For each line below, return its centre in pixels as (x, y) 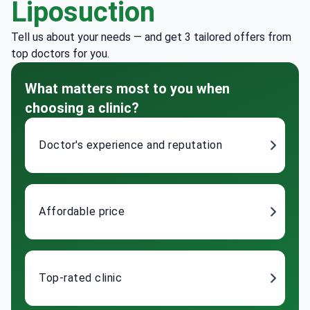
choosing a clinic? (82, 108)
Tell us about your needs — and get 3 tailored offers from (151, 37)
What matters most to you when (127, 89)
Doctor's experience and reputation (130, 145)
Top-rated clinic (80, 278)
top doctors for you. (60, 54)
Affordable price (82, 212)
